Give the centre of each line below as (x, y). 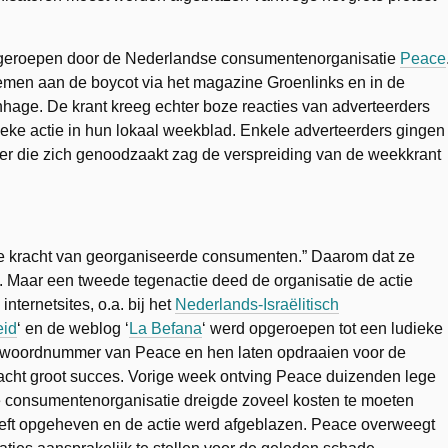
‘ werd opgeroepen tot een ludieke (322, 328)
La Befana (165, 328)
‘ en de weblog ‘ (73, 328)
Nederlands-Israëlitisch (257, 304)
